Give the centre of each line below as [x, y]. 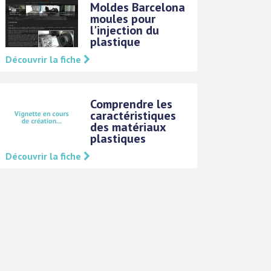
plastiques [118, 139]
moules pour [123, 19]
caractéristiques [133, 116]
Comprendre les [132, 104]
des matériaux [128, 127]
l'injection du [125, 30]
